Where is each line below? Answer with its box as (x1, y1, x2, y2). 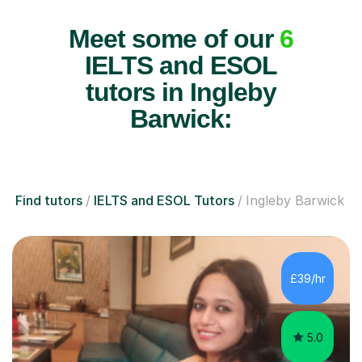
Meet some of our (69, 23, 280, 53)
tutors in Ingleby (85, 77, 277, 107)
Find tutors (15, 192, 82, 208)
